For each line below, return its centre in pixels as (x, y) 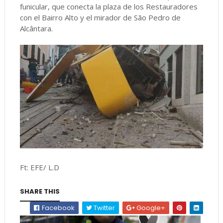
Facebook (58, 208)
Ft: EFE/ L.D (39, 167)
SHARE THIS (40, 191)
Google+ (150, 208)
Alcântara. (36, 29)
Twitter (104, 208)
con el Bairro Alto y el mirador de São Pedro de (100, 18)
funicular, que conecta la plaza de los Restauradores (109, 7)
